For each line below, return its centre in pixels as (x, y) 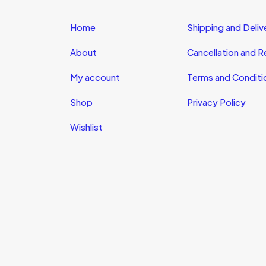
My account (95, 77)
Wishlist (86, 127)
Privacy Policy (216, 102)
